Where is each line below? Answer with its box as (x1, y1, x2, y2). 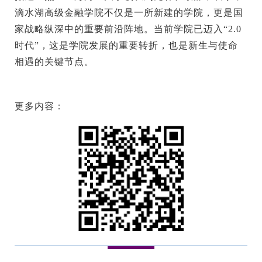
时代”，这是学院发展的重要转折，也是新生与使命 (15, 40, 238, 51)
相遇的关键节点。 (15, 57, 94, 67)
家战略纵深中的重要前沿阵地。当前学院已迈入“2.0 (15, 24, 242, 35)
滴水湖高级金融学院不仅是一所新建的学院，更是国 (15, 8, 243, 18)
